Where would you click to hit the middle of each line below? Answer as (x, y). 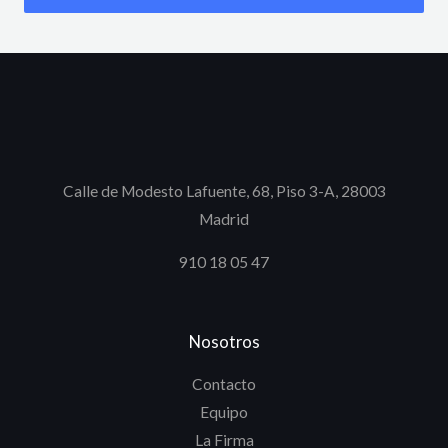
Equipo (224, 412)
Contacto (224, 384)
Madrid (224, 218)
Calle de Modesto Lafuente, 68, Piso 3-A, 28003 (224, 190)
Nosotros (224, 341)
